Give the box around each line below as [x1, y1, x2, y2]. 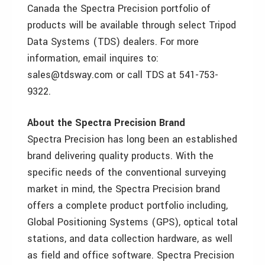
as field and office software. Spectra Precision [27, 248, 234, 262]
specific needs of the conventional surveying [27, 166, 226, 179]
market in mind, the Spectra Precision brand [27, 182, 220, 196]
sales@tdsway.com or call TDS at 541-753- [27, 68, 218, 82]
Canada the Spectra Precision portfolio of [27, 2, 211, 15]
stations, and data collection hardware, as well [27, 232, 232, 245]
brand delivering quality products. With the [27, 149, 214, 163]
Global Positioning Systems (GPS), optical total [27, 215, 238, 229]
